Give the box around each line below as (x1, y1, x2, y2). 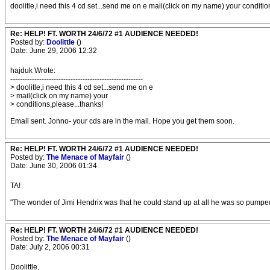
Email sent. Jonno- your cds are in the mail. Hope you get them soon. (10, 117, 234, 125)
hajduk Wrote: (10, 66, 55, 75)
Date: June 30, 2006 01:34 (10, 162, 97, 170)
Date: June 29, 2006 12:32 (10, 46, 97, 55)
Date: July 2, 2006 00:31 (10, 243, 90, 251)
